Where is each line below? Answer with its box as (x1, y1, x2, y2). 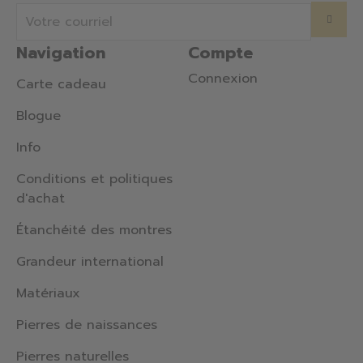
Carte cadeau (16, 75, 106, 95)
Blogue (16, 106, 61, 126)
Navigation (16, 41, 105, 66)
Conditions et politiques (16, 169, 173, 190)
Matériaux (16, 284, 80, 304)
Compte (188, 41, 253, 66)
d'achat (16, 189, 65, 209)
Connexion (188, 69, 258, 89)
